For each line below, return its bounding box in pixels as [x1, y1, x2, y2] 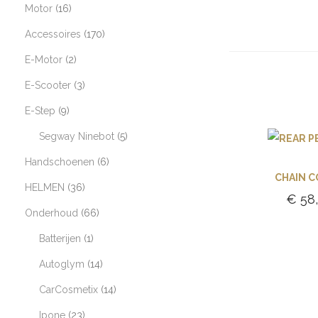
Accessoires [25, 28, 81, 40]
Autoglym [39, 258, 84, 270]
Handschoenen [25, 156, 94, 168]
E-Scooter [25, 79, 71, 91]
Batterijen [39, 233, 81, 244]
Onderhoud [25, 207, 78, 219]
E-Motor [25, 54, 62, 65]
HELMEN [25, 182, 65, 193]
